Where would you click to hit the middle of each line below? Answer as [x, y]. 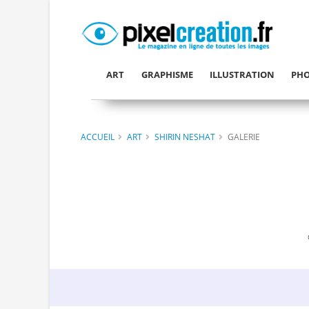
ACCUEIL [98, 136]
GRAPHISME [167, 74]
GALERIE [244, 136]
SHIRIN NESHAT [185, 136]
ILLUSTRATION [242, 74]
